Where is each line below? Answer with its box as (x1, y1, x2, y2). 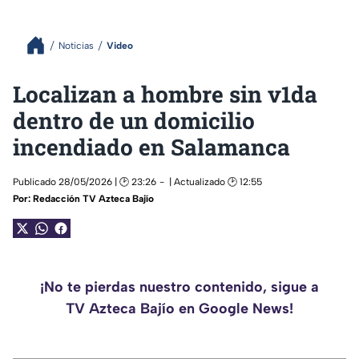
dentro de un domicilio (13, 106, 255, 135)
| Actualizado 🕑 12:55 (169, 176, 262, 188)
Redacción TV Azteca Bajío (33, 193, 154, 204)
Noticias (58, 39, 94, 51)
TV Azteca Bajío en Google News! (66, 300, 293, 317)
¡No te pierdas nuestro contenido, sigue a (40, 278, 319, 296)
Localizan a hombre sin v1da (13, 79, 317, 109)
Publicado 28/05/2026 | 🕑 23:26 (13, 176, 156, 188)
